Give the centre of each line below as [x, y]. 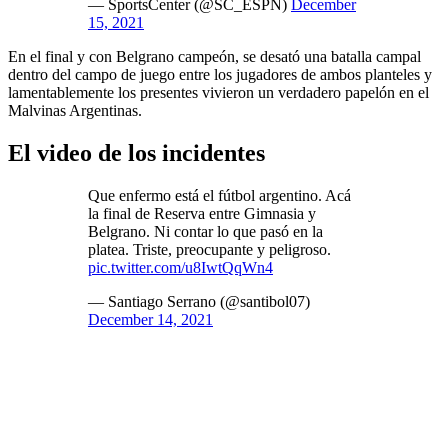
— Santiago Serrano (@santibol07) [199, 301]
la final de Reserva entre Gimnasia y [202, 213]
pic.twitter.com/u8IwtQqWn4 [180, 267]
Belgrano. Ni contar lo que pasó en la [205, 231]
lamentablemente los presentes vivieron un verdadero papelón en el [218, 92]
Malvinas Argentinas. [75, 110]
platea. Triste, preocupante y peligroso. [209, 249]
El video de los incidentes [139, 152]
